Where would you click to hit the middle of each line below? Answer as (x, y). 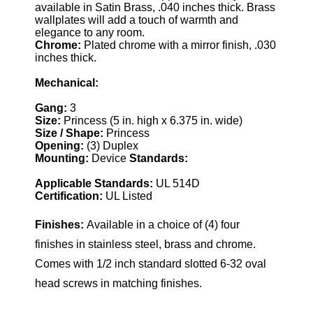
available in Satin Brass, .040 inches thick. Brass (155, 7)
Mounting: (63, 158)
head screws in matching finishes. (118, 283)
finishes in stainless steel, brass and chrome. (145, 244)
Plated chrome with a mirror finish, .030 (179, 45)
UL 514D (178, 183)
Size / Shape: (71, 133)
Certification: (70, 196)
